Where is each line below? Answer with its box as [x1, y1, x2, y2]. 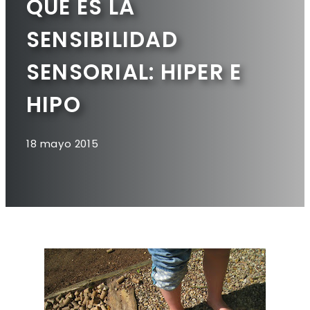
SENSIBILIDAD [26, 24, 178, 55]
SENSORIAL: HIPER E [26, 57, 242, 88]
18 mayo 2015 [26, 136, 99, 151]
